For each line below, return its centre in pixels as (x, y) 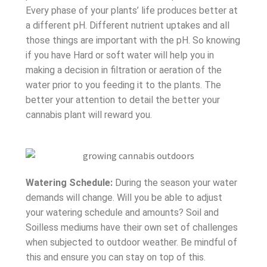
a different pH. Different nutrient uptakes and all (127, 25)
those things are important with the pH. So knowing (133, 40)
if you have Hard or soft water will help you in (119, 55)
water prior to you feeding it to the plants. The (123, 85)
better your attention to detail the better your (122, 100)
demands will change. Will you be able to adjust (124, 197)
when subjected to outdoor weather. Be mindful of (131, 242)
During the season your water (175, 182)
